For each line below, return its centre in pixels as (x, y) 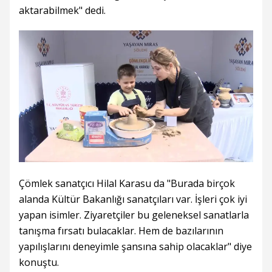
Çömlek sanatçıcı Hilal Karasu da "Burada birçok (127, 183)
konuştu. (39, 262)
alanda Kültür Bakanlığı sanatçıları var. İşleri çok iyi (133, 199)
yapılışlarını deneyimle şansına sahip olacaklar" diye (135, 246)
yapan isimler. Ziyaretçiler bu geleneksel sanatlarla (134, 215)
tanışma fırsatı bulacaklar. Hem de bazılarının (121, 230)
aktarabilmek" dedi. (62, 10)
